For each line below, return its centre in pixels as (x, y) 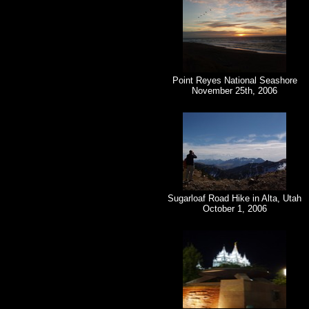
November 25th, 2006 (235, 91)
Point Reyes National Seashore (235, 81)
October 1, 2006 (235, 209)
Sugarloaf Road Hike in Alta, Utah (235, 199)
